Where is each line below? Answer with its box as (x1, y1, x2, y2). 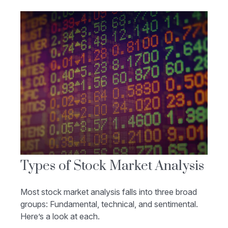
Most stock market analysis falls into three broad (20, 187, 197, 197)
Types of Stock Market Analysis (20, 158, 204, 175)
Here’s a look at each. (20, 211, 100, 222)
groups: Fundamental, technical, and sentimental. (20, 199, 198, 210)
